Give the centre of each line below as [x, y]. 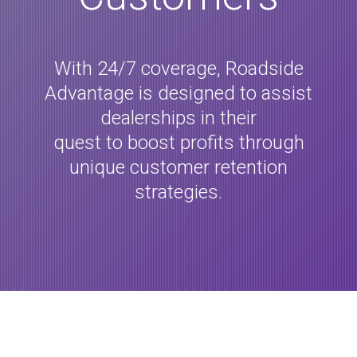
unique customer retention [178, 167]
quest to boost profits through [178, 143]
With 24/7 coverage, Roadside [178, 69]
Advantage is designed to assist [178, 93]
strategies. [178, 192]
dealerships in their [178, 118]
